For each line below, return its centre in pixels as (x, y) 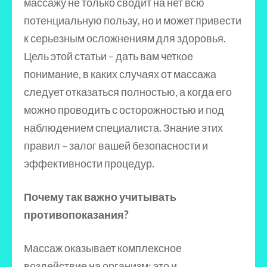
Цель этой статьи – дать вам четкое (108, 56)
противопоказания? (76, 215)
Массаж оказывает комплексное (103, 248)
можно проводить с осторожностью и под (124, 110)
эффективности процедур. (89, 163)
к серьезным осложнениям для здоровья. (125, 38)
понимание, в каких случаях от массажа (120, 74)
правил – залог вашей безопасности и (116, 145)
